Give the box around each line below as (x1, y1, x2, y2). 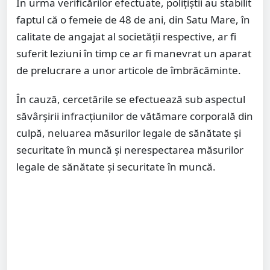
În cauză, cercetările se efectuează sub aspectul (16, 92, 245, 107)
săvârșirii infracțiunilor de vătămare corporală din (16, 109, 253, 124)
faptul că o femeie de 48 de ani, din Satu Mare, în (16, 13, 250, 27)
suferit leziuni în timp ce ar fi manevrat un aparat (16, 46, 251, 61)
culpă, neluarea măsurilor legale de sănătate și (16, 126, 241, 140)
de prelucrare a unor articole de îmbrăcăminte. (16, 63, 241, 78)
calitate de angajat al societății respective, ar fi (16, 30, 236, 44)
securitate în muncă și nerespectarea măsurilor (16, 143, 243, 157)
